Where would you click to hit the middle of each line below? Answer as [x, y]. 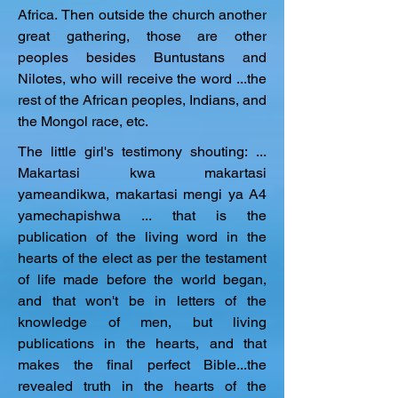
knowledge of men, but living [142, 322]
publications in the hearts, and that [142, 343]
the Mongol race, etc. [83, 121]
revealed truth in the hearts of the [142, 386]
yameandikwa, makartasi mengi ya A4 [142, 194]
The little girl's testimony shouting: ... [142, 151]
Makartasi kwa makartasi [142, 173]
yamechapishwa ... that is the [142, 215]
